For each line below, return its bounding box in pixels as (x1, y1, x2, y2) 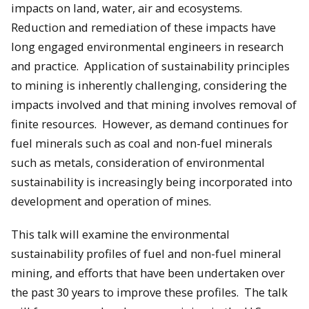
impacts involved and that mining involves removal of (11, 96, 297, 112)
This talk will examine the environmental (11, 226, 230, 243)
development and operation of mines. (11, 192, 211, 209)
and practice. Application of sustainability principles (11, 57, 290, 74)
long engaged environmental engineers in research (11, 38, 283, 54)
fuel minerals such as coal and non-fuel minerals (11, 134, 272, 151)
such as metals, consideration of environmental (11, 154, 265, 170)
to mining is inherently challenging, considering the (11, 77, 287, 93)
